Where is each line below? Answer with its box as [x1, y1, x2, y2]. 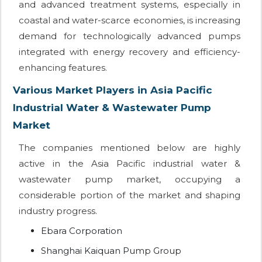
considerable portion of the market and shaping [19, 189, 240, 201]
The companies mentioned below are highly [19, 142, 240, 154]
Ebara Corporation [41, 225, 122, 237]
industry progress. [19, 205, 97, 217]
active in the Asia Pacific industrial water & [19, 158, 240, 170]
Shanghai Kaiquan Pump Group [41, 245, 181, 257]
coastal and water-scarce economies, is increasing [19, 15, 240, 26]
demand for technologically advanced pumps [19, 30, 240, 42]
